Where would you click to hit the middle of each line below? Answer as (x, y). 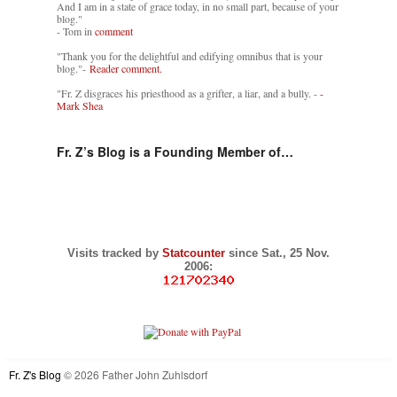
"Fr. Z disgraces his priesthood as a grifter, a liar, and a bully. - (188, 93)
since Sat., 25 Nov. (279, 253)
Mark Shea (80, 105)
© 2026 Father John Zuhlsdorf (136, 374)
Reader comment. (126, 68)
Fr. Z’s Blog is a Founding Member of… (175, 151)
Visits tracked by (115, 253)
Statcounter (195, 253)
